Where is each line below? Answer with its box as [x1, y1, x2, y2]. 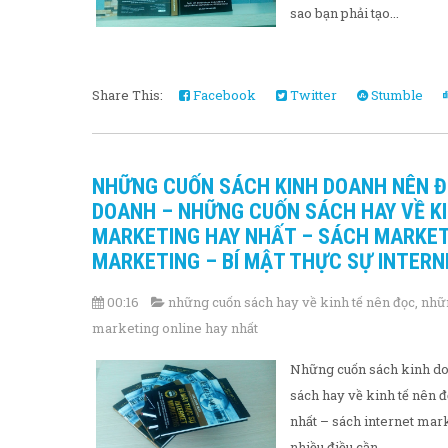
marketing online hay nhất [92, 318, 258, 337]
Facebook [190, 85, 256, 104]
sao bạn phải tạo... [290, 3, 399, 22]
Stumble [368, 85, 423, 104]
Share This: [92, 85, 169, 104]
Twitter [287, 85, 337, 104]
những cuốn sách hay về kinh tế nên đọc [168, 292, 415, 311]
